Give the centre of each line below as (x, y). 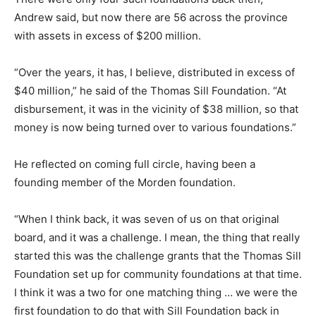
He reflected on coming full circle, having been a (135, 164)
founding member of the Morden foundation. (125, 182)
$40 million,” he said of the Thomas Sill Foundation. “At (150, 90)
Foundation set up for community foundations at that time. (158, 274)
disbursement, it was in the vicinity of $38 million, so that (156, 109)
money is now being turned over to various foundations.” (155, 127)
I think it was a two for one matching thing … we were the (156, 292)
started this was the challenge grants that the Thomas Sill (158, 255)
